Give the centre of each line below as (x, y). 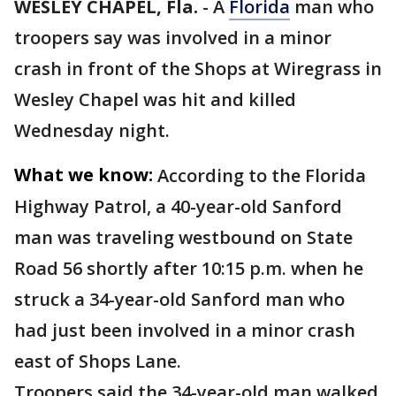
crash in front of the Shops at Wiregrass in (198, 69)
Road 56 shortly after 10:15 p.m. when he (189, 268)
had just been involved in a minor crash (185, 330)
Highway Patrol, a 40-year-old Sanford (178, 206)
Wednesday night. (94, 130)
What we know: (84, 175)
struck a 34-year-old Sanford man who (179, 299)
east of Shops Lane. (100, 361)
